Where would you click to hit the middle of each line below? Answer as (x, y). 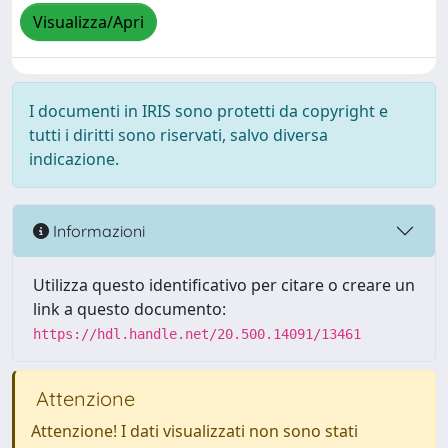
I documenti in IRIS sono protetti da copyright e (208, 111)
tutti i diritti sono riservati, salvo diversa (178, 135)
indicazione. (74, 159)
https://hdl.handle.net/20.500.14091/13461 (197, 334)
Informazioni (97, 230)
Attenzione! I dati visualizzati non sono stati (194, 431)
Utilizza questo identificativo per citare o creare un (224, 285)
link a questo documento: (129, 309)
